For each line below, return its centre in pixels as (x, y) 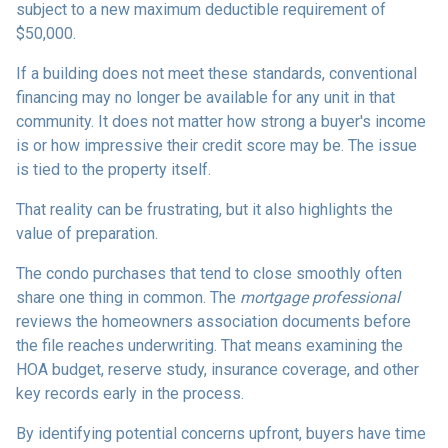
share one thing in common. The (128, 297)
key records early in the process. (130, 393)
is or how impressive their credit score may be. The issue (216, 145)
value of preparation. (87, 233)
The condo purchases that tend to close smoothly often (209, 273)
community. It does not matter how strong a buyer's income (221, 121)
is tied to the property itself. (113, 169)
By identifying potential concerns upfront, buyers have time (221, 433)
